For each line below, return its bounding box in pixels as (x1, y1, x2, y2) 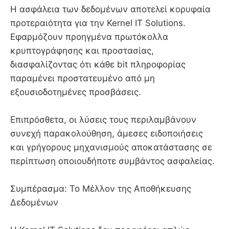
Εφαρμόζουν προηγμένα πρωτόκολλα (10, 31, 168, 42)
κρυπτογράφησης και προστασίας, (10, 45, 154, 56)
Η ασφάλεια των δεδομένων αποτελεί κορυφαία (10, 4, 211, 14)
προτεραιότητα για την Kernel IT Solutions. (10, 17, 186, 28)
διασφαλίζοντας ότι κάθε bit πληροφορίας (10, 59, 186, 70)
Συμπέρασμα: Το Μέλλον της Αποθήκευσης (10, 184, 191, 194)
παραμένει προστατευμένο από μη (10, 73, 155, 83)
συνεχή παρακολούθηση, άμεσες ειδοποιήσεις (10, 128, 203, 139)
